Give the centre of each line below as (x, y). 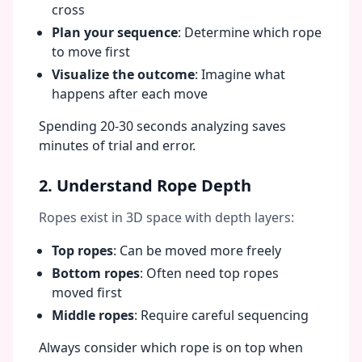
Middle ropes (93, 315)
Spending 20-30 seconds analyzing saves (162, 126)
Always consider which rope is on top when (171, 347)
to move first (91, 52)
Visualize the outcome (123, 74)
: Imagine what (240, 74)
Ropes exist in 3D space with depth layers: (166, 217)
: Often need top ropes (209, 273)
